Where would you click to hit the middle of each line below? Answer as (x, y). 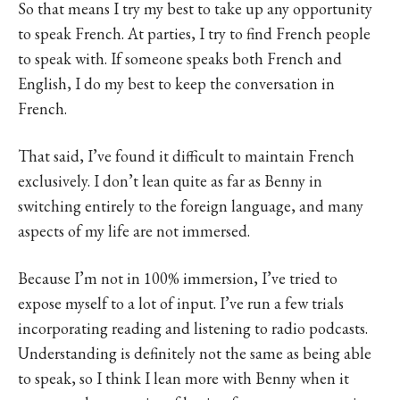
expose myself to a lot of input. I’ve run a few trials (181, 304)
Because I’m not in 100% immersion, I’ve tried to (178, 279)
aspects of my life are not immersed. (134, 231)
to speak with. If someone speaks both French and (180, 59)
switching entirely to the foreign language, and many (191, 206)
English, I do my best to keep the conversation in (176, 84)
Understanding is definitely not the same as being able (195, 354)
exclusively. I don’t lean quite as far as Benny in (170, 181)
